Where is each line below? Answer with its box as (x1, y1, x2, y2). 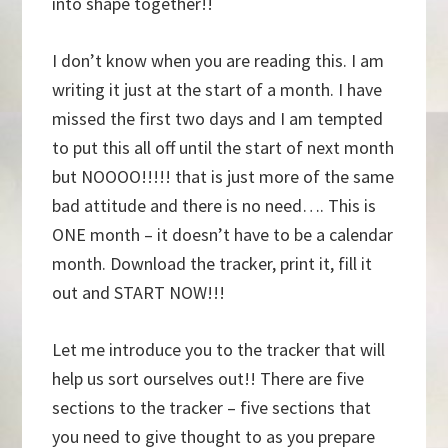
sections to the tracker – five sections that (52, 396, 372, 420)
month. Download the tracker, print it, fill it (52, 252, 373, 276)
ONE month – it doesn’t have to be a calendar (52, 223, 394, 247)
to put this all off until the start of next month (52, 136, 395, 160)
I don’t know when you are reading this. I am (52, 49, 385, 73)
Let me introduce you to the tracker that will (52, 338, 386, 362)
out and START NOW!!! (52, 281, 226, 305)
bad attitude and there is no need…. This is (52, 194, 377, 218)
